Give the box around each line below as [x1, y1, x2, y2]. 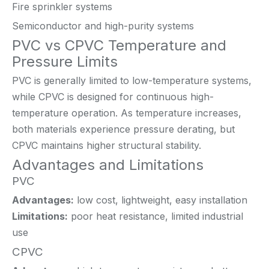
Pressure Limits [12, 52, 118, 70]
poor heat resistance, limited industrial [68, 210, 243, 222]
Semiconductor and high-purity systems [12, 19, 194, 32]
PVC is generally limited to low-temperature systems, [12, 74, 252, 86]
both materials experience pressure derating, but [12, 122, 235, 135]
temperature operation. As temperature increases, [12, 106, 241, 119]
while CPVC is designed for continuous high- [12, 90, 214, 103]
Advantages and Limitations [12, 156, 204, 174]
